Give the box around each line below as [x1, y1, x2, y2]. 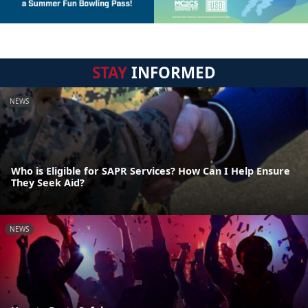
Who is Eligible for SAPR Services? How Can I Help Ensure [11, 164, 290, 178]
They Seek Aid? [11, 176, 85, 190]
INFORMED [127, 61, 216, 83]
